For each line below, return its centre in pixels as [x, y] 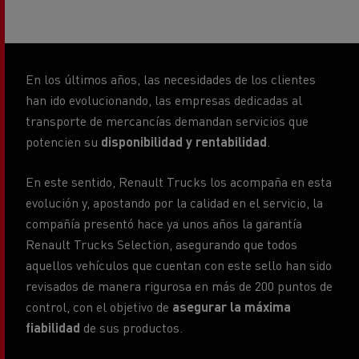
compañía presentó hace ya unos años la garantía [164, 221]
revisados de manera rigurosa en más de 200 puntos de [179, 284]
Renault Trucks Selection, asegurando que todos [161, 242]
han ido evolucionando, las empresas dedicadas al [164, 98]
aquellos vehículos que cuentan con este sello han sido [179, 263]
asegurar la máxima [230, 305]
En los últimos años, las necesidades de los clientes [171, 77]
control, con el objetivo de [97, 305]
